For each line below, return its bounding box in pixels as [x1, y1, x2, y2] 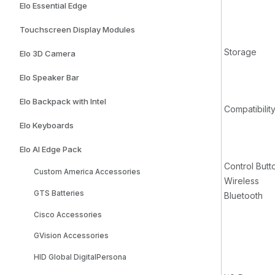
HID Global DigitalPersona [34, 252, 127, 261]
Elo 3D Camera [20, 48, 76, 59]
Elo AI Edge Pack [20, 144, 82, 155]
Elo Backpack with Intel [20, 96, 106, 107]
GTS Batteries [34, 188, 85, 198]
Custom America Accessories [34, 168, 141, 177]
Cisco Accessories [34, 210, 103, 219]
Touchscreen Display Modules [20, 25, 135, 35]
